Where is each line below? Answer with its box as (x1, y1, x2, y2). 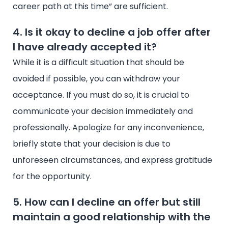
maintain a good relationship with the (13, 209, 211, 224)
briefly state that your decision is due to (13, 137, 170, 150)
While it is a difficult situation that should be (13, 56, 184, 68)
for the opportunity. (13, 170, 92, 182)
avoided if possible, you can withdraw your (13, 72, 180, 84)
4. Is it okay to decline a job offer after (13, 24, 211, 39)
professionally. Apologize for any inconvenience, (13, 121, 204, 133)
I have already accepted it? (13, 39, 157, 54)
